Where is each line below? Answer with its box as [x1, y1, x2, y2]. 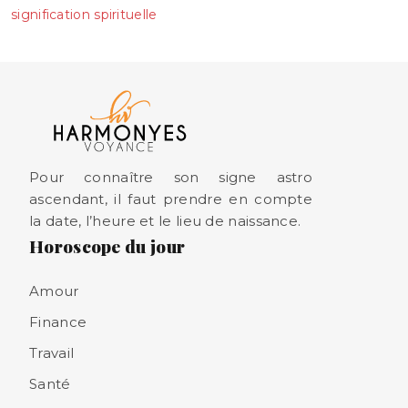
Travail [29, 344, 75, 362]
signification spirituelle [11, 6, 158, 23]
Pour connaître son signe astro [29, 168, 313, 186]
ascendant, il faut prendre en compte [29, 190, 313, 208]
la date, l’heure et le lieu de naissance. [29, 212, 301, 229]
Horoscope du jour [29, 234, 186, 258]
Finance [29, 313, 87, 331]
